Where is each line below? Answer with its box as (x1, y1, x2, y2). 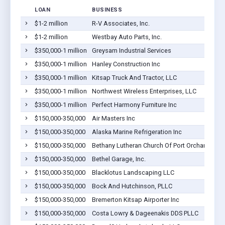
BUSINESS (92, 6, 122, 13)
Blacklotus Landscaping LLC (91, 168, 174, 176)
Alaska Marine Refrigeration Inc (91, 128, 182, 136)
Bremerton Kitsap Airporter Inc (91, 195, 179, 203)
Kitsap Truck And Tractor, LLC (91, 73, 177, 81)
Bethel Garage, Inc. (91, 155, 146, 163)
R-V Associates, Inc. (91, 19, 150, 27)
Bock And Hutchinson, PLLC (91, 182, 172, 190)
